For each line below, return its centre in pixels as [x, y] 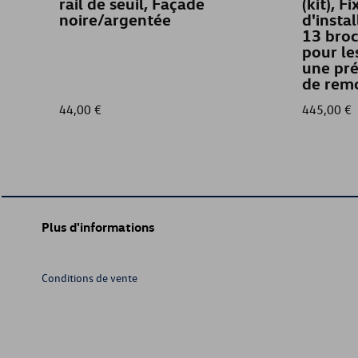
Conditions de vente [89, 278]
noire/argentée [115, 20]
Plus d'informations [98, 227]
